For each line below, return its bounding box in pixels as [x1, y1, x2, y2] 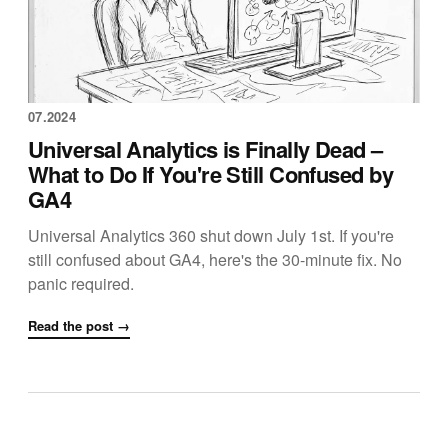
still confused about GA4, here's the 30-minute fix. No [28, 248, 402, 271]
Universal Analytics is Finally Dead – [28, 133, 383, 165]
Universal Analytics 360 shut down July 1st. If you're [28, 224, 394, 247]
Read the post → [28, 316, 130, 335]
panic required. [28, 272, 134, 295]
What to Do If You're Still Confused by [28, 158, 394, 190]
